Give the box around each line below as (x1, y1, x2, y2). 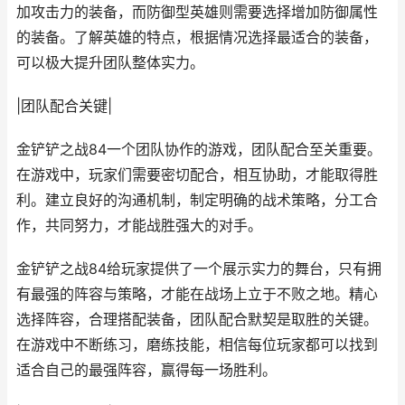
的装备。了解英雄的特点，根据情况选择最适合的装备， (16, 29, 378, 46)
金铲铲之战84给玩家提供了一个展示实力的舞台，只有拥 (16, 260, 381, 278)
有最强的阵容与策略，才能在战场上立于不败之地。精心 (16, 286, 378, 303)
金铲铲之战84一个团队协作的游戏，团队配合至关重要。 (16, 141, 381, 158)
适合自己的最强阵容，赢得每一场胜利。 (16, 362, 277, 379)
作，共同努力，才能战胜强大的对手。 (16, 217, 262, 234)
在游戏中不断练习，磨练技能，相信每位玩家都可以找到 (16, 336, 378, 353)
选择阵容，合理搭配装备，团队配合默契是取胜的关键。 (16, 311, 378, 328)
